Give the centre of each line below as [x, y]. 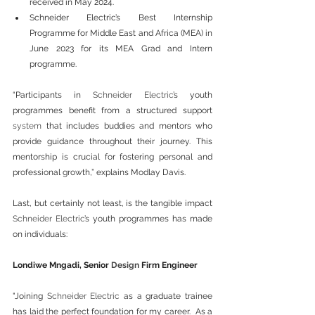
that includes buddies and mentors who [127, 126]
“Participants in [53, 95]
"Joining [30, 296]
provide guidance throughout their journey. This [112, 142]
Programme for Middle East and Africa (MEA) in [121, 33]
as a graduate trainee [166, 296]
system [27, 126]
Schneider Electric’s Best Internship [121, 18]
